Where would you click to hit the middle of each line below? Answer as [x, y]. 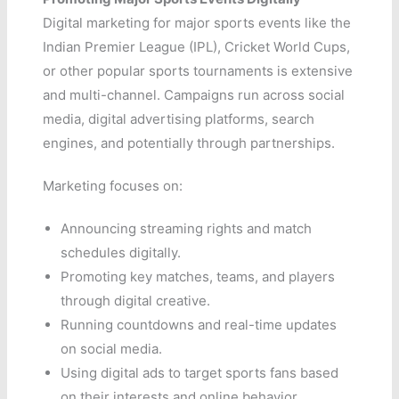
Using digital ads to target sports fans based [200, 373]
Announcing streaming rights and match [187, 229]
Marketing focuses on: [113, 186]
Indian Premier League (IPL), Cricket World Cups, [197, 47]
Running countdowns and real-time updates [199, 325]
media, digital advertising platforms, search [179, 119]
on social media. [112, 349]
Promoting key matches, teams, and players [198, 277]
